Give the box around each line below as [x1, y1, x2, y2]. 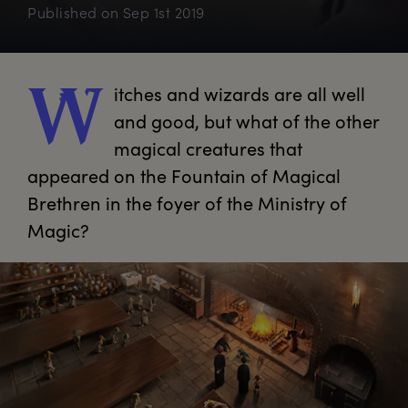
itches [114, 81, 162, 107]
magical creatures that [114, 136, 302, 161]
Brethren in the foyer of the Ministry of [27, 190, 347, 216]
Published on [27, 3, 123, 23]
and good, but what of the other [114, 108, 380, 134]
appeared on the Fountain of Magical [27, 163, 341, 189]
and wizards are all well [162, 81, 365, 107]
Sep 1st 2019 [122, 3, 205, 23]
